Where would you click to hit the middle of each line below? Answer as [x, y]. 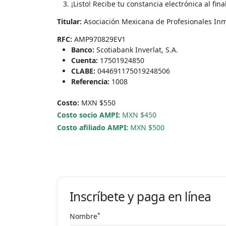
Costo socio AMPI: [88, 115]
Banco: [82, 49]
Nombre [83, 216]
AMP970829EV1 [99, 39]
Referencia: [90, 81]
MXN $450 [138, 115]
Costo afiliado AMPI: [92, 127]
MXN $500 [146, 127]
